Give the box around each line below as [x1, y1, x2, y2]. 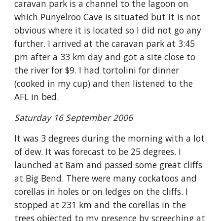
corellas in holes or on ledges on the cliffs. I [14, 185, 188, 197]
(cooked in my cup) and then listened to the [14, 77, 193, 89]
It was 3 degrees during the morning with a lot [14, 132, 205, 144]
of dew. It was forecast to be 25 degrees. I [14, 146, 182, 157]
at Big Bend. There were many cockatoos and [14, 172, 197, 184]
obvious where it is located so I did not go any [14, 24, 202, 36]
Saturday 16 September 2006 [14, 111, 133, 123]
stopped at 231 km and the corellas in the [14, 199, 186, 211]
